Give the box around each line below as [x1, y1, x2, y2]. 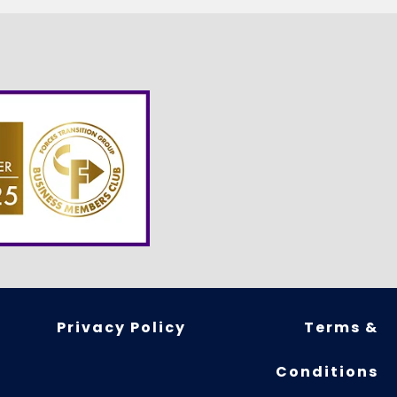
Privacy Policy [56, 316, 186, 338]
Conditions [275, 361, 378, 382]
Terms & [303, 316, 378, 338]
